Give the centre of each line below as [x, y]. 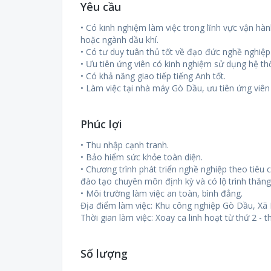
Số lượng [104, 253]
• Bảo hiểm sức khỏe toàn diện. [142, 157]
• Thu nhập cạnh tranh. [125, 145]
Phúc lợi [101, 124]
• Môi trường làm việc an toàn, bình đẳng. [162, 193]
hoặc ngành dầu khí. [119, 40]
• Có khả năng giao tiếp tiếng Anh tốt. [153, 76]
